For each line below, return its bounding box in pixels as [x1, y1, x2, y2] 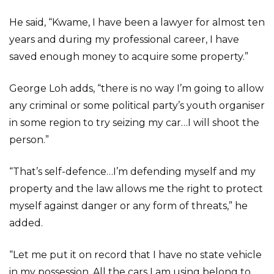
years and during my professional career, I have [9, 34, 239, 45]
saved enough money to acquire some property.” [9, 51, 248, 62]
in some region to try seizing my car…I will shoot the [9, 117, 259, 128]
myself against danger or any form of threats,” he [9, 200, 248, 212]
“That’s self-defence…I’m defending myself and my [9, 166, 256, 177]
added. [9, 217, 43, 229]
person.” [9, 134, 49, 146]
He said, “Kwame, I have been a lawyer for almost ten [9, 17, 265, 28]
